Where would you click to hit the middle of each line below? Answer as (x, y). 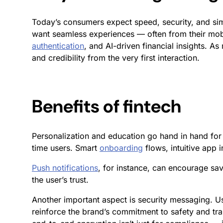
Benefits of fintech (107, 106)
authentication (58, 46)
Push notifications (65, 167)
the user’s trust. (60, 179)
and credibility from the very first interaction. (116, 57)
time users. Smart (66, 148)
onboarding (121, 148)
